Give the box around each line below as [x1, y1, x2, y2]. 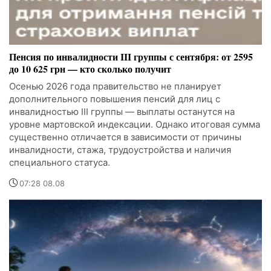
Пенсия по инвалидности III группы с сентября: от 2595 [9, 50, 253, 64]
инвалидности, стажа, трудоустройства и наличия [9, 144, 231, 156]
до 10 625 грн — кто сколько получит [9, 62, 171, 76]
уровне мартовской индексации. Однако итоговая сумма [9, 119, 260, 131]
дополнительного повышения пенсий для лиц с [9, 93, 220, 105]
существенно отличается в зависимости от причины [9, 131, 241, 143]
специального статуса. [9, 157, 110, 169]
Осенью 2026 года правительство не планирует [9, 80, 221, 93]
